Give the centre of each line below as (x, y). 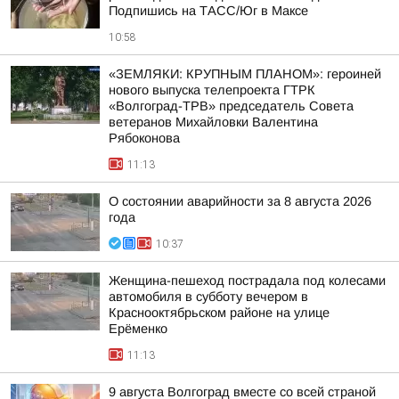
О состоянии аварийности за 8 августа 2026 (240, 201)
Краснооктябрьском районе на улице (219, 313)
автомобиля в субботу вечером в (208, 297)
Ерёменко (138, 329)
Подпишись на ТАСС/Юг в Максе (208, 11)
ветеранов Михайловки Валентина (213, 122)
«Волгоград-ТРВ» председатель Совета (231, 106)
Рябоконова (144, 138)
